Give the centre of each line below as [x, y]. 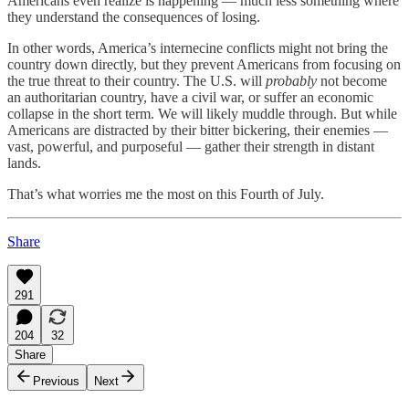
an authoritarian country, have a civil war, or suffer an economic [190, 97]
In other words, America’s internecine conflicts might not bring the [198, 47]
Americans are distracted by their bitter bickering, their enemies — [198, 130]
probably [291, 80]
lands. [24, 163]
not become [352, 80]
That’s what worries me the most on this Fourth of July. [166, 194]
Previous [56, 381]
